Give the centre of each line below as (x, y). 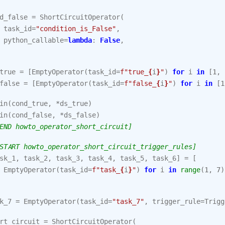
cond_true (30, 103)
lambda (80, 40)
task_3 (68, 158)
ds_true (74, 103)
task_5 (132, 158)
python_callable (34, 40)
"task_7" (128, 201)
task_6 (164, 158)
